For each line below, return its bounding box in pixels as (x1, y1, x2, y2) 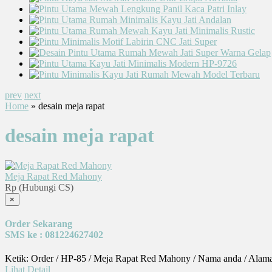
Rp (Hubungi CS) (5, 182, 73, 192)
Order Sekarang (5, 219, 72, 229)
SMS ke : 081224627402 (5, 229, 103, 240)
